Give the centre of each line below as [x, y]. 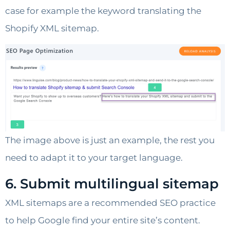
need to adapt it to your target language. [94, 158]
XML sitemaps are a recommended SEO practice [110, 203]
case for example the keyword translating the [103, 11]
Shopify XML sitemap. [52, 28]
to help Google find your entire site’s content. [103, 220]
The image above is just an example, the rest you [110, 140]
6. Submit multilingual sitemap [112, 184]
